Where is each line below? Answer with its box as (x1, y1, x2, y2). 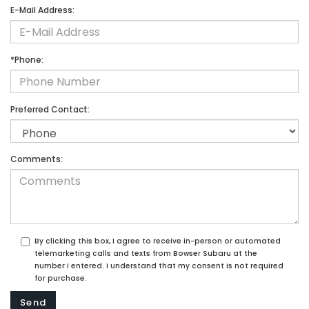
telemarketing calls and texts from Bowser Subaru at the (34, 248, 257, 259)
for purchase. (34, 273, 87, 284)
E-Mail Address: (10, 4, 74, 17)
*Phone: (10, 54, 43, 66)
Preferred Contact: (10, 103, 90, 116)
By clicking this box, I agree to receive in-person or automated (34, 236, 281, 247)
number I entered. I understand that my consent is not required (34, 261, 283, 272)
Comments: (10, 153, 63, 166)
